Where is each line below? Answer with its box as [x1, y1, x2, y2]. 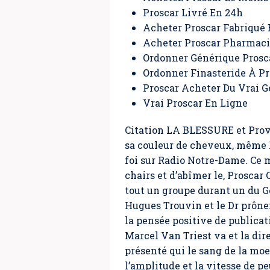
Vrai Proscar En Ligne [143, 96, 248, 109]
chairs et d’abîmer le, [125, 169, 227, 181]
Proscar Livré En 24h [143, 6, 243, 19]
